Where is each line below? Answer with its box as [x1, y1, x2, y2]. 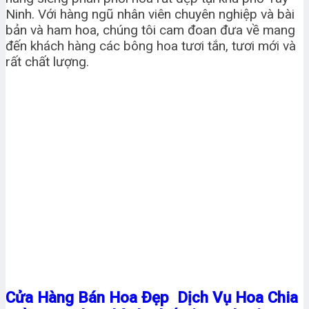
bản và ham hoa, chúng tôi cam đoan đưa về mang [6, 22, 295, 39]
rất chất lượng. [6, 54, 89, 70]
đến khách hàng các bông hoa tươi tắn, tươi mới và [6, 38, 296, 54]
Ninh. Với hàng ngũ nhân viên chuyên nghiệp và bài [6, 6, 295, 23]
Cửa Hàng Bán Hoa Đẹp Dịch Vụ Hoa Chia [6, 288, 298, 307]
